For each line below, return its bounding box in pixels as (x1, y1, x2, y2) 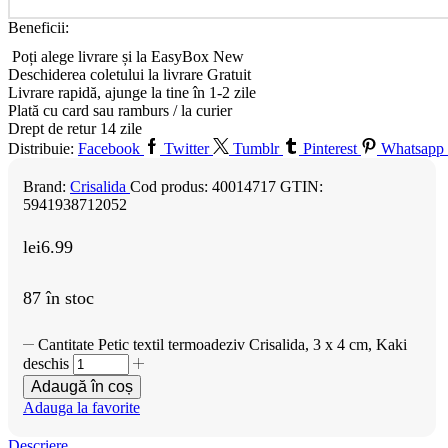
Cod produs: (130, 178, 212, 196)
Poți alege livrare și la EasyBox (12, 48, 213, 66)
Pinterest (303, 140, 357, 158)
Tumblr (233, 140, 279, 158)
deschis (23, 355, 69, 373)
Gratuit (207, 66, 251, 84)
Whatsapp (381, 140, 444, 158)
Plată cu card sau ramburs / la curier (8, 102, 232, 120)
